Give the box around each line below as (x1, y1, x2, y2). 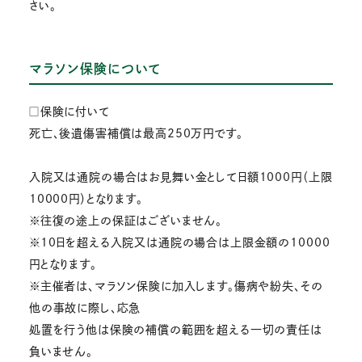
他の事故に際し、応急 (28, 301, 141, 314)
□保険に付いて (28, 105, 110, 117)
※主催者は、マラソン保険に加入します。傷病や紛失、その (28, 280, 323, 292)
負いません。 (28, 345, 93, 357)
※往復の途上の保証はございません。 (28, 214, 223, 226)
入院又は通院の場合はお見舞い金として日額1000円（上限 (28, 170, 333, 183)
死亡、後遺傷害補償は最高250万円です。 (28, 127, 243, 139)
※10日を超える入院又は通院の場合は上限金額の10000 (28, 236, 330, 248)
